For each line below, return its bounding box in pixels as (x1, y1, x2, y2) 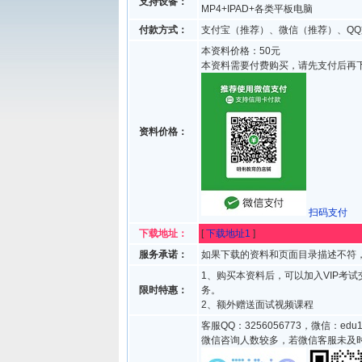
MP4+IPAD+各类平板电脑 (201, 3, 313, 15)
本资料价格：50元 (201, 45, 280, 57)
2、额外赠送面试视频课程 (201, 299, 314, 310)
